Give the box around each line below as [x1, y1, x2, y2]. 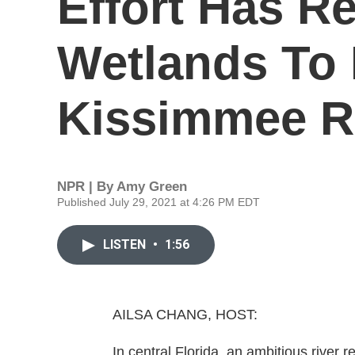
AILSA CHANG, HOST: [113, 307, 258, 323]
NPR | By [57, 179, 116, 194]
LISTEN [103, 237, 149, 252]
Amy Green [116, 179, 187, 194]
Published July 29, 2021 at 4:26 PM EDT [57, 196, 260, 208]
